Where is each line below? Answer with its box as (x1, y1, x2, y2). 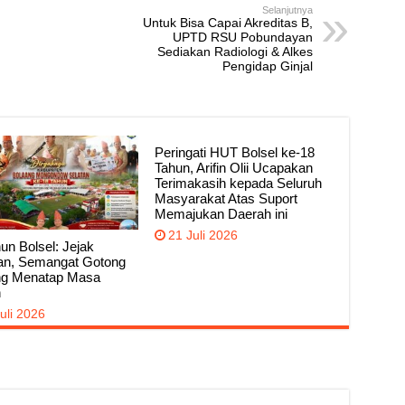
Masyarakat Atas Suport (155, 191, 298, 207)
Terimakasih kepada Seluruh (155, 175, 323, 192)
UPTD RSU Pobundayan (172, 30, 313, 45)
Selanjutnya (261, 5, 313, 16)
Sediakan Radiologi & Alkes (156, 44, 313, 60)
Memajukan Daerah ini (155, 206, 288, 222)
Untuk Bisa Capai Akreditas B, (142, 15, 313, 31)
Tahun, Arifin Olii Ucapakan (155, 160, 314, 176)
